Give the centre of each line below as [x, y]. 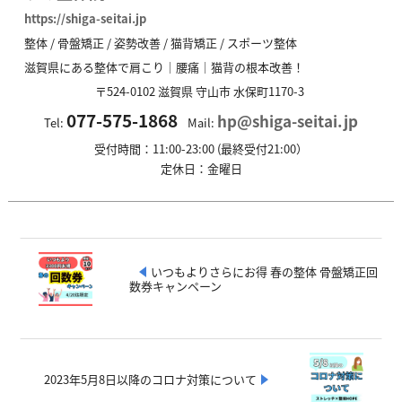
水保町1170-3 [269, 91]
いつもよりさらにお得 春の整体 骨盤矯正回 [264, 271]
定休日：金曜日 [201, 168]
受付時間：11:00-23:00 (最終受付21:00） [201, 148]
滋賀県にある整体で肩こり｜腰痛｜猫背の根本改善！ [164, 66]
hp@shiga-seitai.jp [287, 120]
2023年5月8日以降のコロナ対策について [151, 379]
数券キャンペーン [175, 285]
